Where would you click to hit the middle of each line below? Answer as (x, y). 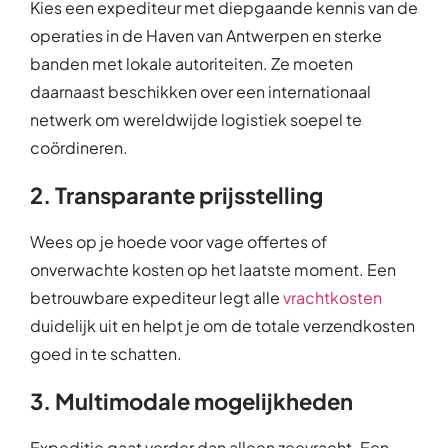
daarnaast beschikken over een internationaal (200, 91)
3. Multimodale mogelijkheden (191, 400)
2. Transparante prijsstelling (176, 194)
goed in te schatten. (106, 353)
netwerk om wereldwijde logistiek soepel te (196, 119)
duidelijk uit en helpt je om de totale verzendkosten (222, 325)
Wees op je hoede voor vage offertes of (178, 241)
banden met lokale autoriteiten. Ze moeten (191, 63)
